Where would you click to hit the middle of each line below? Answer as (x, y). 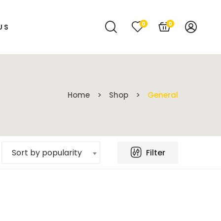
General (163, 95)
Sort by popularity (47, 153)
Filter (155, 152)
